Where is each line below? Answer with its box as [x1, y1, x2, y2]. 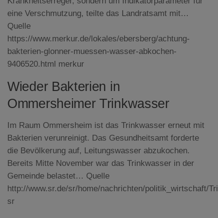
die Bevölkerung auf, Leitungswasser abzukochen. [7, 146, 190, 156]
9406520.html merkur [7, 59, 84, 69]
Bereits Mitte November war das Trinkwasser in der [7, 159, 194, 168]
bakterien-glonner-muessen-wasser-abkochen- [7, 46, 177, 56]
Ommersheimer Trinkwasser [7, 96, 169, 111]
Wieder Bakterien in [7, 79, 120, 94]
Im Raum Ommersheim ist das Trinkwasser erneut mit [7, 121, 204, 130]
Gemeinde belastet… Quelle [7, 171, 109, 181]
